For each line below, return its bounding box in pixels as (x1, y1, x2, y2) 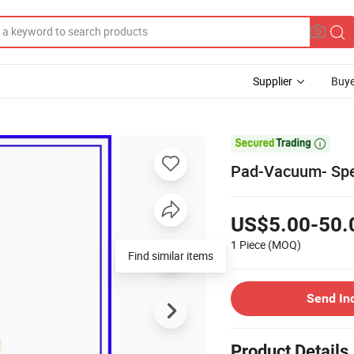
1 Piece (231, 236, 265, 252)
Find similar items (128, 247, 213, 263)
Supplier (253, 73, 292, 88)
